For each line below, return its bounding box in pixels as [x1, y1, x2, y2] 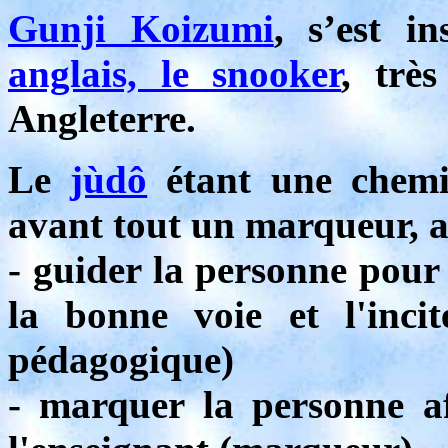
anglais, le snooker [8, 52, 342, 95]
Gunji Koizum [8, 7, 263, 50]
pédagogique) [8, 338, 234, 381]
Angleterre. [8, 97, 196, 140]
